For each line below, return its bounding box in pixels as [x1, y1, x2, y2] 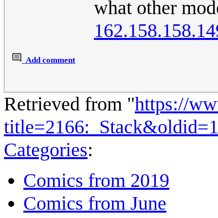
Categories [4, 139, 88, 161]
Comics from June [23, 192, 166, 215]
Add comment [26, 55, 75, 65]
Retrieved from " [4, 93, 135, 115]
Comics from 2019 [23, 169, 169, 192]
